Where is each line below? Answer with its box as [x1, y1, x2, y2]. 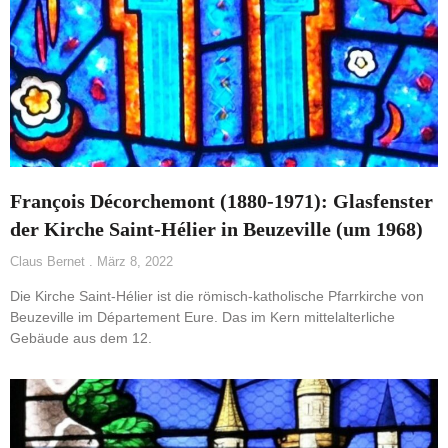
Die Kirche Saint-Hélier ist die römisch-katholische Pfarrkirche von [10, 287, 424, 304]
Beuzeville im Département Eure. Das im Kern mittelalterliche [10, 308, 395, 325]
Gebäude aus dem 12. [10, 329, 152, 346]
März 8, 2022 [93, 253, 173, 269]
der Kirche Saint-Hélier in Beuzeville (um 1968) [10, 217, 423, 240]
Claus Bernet [10, 253, 89, 269]
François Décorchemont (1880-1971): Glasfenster [10, 189, 433, 212]
